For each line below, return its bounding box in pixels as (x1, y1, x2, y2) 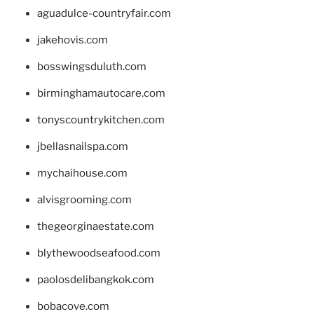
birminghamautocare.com (36, 86, 165, 100)
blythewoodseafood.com (36, 246, 161, 259)
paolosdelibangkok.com (36, 273, 154, 286)
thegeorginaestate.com (36, 219, 154, 233)
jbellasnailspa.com (36, 139, 128, 153)
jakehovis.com (36, 33, 108, 46)
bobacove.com (36, 299, 109, 313)
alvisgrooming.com (36, 193, 132, 206)
